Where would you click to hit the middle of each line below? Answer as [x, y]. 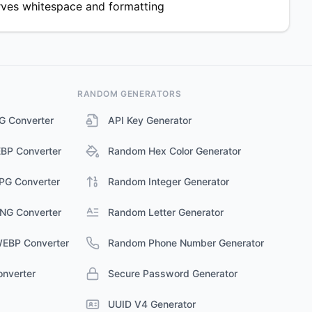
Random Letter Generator [166, 212]
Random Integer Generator [169, 181]
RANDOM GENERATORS [130, 94]
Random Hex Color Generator [174, 151]
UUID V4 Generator [152, 304]
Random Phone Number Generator [186, 243]
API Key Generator [150, 120]
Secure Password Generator [173, 273]
